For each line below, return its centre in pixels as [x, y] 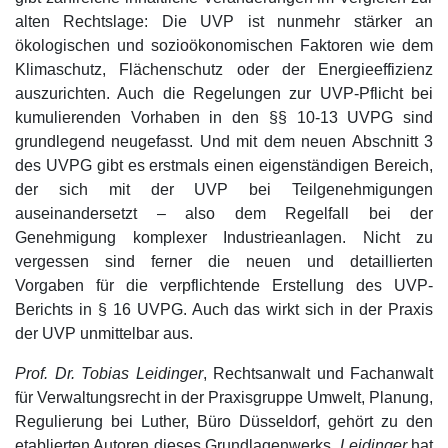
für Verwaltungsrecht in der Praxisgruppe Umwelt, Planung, [224, 398]
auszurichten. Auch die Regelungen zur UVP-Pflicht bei [224, 94]
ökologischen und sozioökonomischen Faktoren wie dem [224, 46]
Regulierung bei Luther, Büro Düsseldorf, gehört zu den [224, 422]
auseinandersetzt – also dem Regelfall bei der [224, 214]
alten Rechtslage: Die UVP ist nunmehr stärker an [224, 22]
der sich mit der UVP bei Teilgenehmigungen [224, 190]
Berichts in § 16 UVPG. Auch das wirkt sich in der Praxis [224, 310]
